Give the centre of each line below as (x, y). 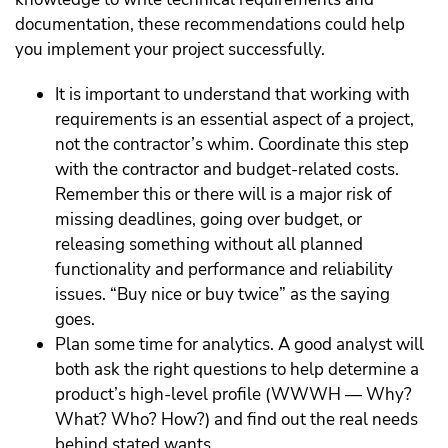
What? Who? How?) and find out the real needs (236, 420)
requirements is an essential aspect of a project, (234, 120)
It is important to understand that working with (232, 95)
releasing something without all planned (209, 245)
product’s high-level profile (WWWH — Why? (233, 395)
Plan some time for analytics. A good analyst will (239, 345)
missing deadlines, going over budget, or (208, 220)
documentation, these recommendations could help (210, 25)
